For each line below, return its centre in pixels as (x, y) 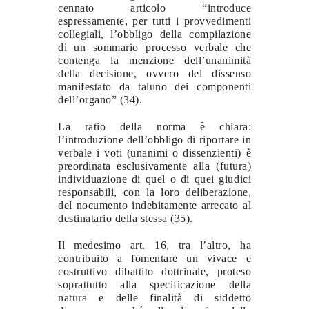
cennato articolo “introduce (154, 8)
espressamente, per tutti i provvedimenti (154, 21)
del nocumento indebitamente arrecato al (154, 205)
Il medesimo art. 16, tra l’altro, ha (154, 245)
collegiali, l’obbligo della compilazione (154, 34)
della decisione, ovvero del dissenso (154, 73)
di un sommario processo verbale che (154, 47)
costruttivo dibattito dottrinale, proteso (154, 271)
